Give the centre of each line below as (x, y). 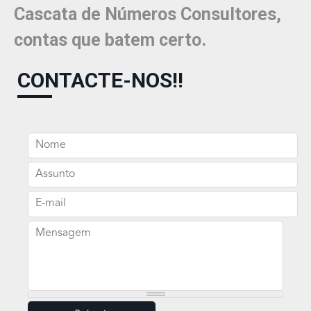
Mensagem (61, 232)
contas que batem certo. (110, 40)
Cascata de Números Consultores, (148, 14)
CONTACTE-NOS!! (100, 80)
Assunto (53, 174)
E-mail (49, 203)
